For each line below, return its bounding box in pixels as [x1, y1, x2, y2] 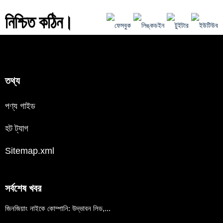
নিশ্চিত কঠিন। [5, 11, 73, 33]
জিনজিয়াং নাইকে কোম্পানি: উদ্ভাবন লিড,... [5, 204, 111, 213]
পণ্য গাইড [5, 101, 35, 111]
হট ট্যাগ [5, 123, 28, 133]
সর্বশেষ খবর [5, 182, 41, 194]
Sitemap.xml [5, 145, 54, 156]
